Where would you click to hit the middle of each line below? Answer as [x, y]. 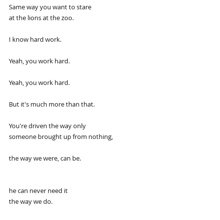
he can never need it [38, 190]
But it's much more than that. [52, 104]
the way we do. [31, 201]
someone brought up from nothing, [61, 136]
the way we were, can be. [45, 158]
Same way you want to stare [50, 7]
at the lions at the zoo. [41, 17]
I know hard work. [35, 39]
